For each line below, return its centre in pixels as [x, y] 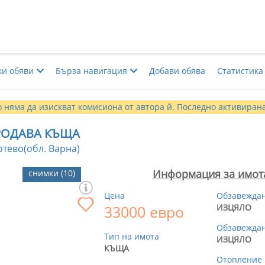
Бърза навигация [91, 71]
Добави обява [177, 71]
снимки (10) [52, 173]
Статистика [240, 71]
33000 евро [144, 212]
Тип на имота [132, 236]
